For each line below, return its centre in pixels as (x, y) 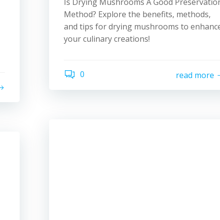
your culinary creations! (107, 39)
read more (195, 75)
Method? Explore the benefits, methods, (137, 14)
